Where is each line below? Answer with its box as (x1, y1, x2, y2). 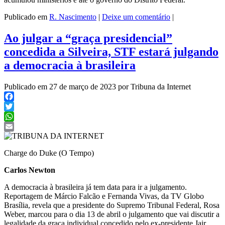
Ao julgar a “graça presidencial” (4, 31, 172, 45)
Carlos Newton (4, 165, 55, 174)
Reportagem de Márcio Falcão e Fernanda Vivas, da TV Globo (4, 191, 204, 200)
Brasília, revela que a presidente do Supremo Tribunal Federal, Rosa (4, 200, 219, 209)
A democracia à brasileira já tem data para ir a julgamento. (4, 182, 187, 191)
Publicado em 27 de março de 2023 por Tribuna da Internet (4, 82, 191, 91)
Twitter (4, 111, 27, 121)
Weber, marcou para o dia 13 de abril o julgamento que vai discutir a (4, 209, 219, 218)
